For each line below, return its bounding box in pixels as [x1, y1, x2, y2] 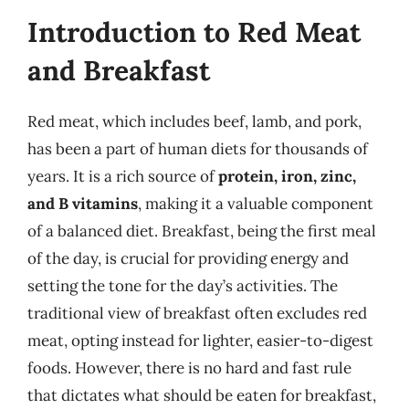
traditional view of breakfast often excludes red [27, 303, 367, 323]
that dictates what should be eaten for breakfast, [27, 385, 376, 405]
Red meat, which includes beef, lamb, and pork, [27, 111, 362, 131]
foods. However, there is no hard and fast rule [27, 358, 351, 378]
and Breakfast [27, 53, 210, 88]
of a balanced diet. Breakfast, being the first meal [27, 221, 376, 241]
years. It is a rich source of [27, 166, 218, 186]
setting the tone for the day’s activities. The [27, 276, 338, 296]
